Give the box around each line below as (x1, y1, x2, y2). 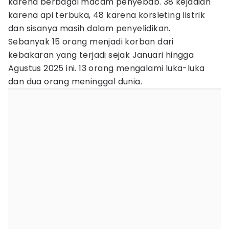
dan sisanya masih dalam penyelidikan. (8, 22, 171, 34)
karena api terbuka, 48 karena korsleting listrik (8, 9, 205, 21)
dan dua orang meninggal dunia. (8, 76, 142, 87)
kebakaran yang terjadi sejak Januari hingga (8, 49, 194, 61)
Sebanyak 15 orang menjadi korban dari (8, 36, 174, 48)
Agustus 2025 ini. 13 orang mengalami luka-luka (8, 62, 205, 74)
